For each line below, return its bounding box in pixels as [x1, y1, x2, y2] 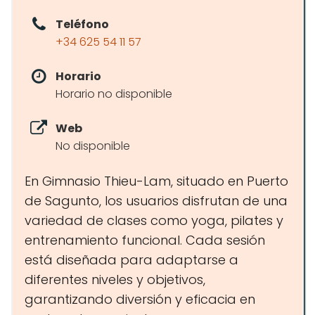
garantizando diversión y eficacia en [25, 290, 255, 308]
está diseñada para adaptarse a [25, 251, 238, 269]
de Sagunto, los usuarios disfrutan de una [25, 192, 288, 210]
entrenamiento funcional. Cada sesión [25, 231, 265, 249]
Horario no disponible [56, 86, 172, 102]
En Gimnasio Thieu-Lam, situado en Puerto [25, 172, 288, 190]
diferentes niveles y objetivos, [25, 271, 205, 288]
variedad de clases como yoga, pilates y [25, 212, 283, 229]
